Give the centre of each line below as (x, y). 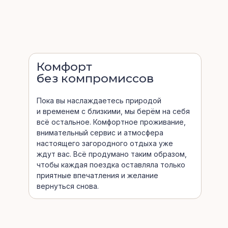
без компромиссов (95, 78)
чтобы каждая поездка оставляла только (111, 165)
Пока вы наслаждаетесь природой (99, 101)
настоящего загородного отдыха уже (105, 143)
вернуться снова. (68, 186)
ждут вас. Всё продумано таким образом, (112, 154)
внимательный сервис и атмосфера (100, 133)
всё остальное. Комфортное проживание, (111, 122)
